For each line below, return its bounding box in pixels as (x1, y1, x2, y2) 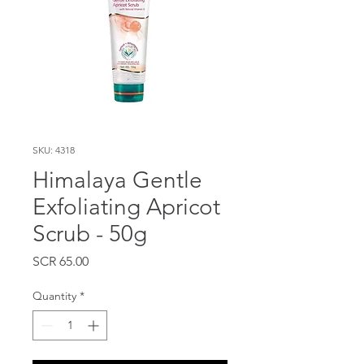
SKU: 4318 (32, 143, 75, 156)
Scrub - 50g (32, 219, 147, 247)
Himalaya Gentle (32, 166, 202, 193)
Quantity (32, 288, 76, 303)
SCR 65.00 (32, 253, 89, 269)
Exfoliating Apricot (32, 193, 220, 220)
